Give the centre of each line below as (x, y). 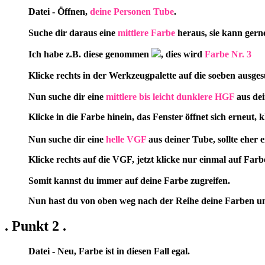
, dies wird (183, 54)
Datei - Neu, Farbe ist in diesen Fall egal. (109, 251)
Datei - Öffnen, (59, 12)
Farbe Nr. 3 (228, 54)
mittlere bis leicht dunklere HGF (170, 97)
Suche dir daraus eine (73, 33)
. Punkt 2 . (35, 226)
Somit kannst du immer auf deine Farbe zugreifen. (129, 181)
